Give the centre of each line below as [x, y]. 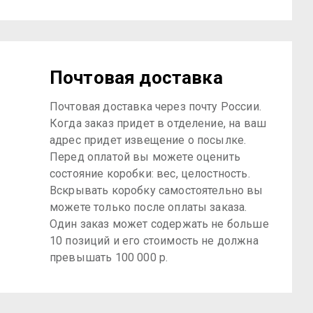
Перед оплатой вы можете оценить [145, 157]
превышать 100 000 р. [109, 257]
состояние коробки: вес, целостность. [150, 174]
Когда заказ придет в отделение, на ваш [158, 123]
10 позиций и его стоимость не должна [154, 241]
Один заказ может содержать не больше [159, 224]
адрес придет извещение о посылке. [148, 140]
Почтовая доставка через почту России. [155, 107]
